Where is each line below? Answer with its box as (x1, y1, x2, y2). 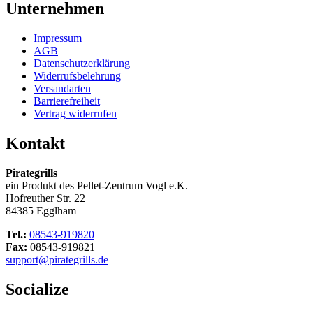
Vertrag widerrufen (34, 107, 117, 119)
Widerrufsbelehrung (34, 69, 121, 82)
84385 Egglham (6, 204, 76, 217)
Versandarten (34, 82, 91, 94)
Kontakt (6, 133, 65, 152)
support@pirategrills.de (6, 253, 108, 265)
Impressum (34, 31, 82, 44)
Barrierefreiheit (34, 94, 100, 107)
